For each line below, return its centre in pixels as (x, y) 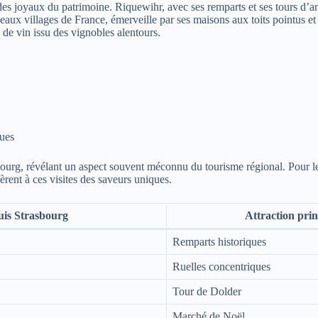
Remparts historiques (219, 241)
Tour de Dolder (207, 291)
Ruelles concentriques (221, 266)
